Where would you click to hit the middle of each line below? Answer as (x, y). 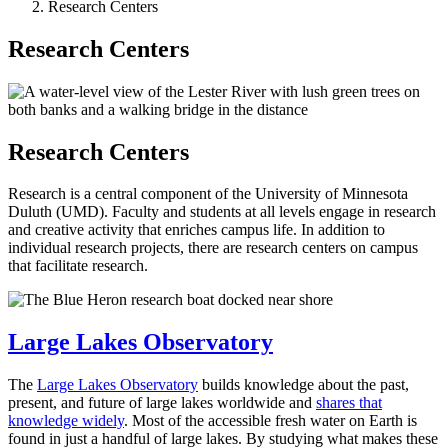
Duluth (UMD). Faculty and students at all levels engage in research (222, 212)
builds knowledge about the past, (303, 385)
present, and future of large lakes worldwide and (162, 403)
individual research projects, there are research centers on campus (213, 248)
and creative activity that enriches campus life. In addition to (196, 230)
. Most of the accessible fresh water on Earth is (270, 421)
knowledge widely (66, 421)
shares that (349, 403)
